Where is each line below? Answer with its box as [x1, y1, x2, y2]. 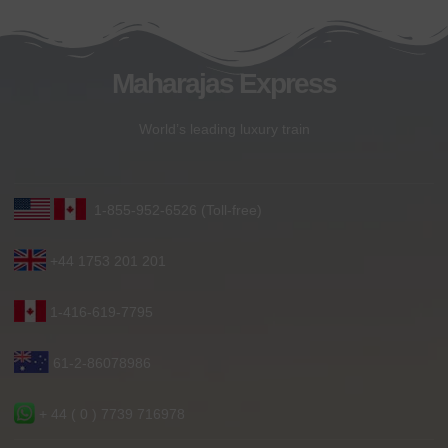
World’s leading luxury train [138, 120, 310, 137]
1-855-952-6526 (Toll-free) [86, 201, 263, 218]
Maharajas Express [112, 67, 336, 99]
